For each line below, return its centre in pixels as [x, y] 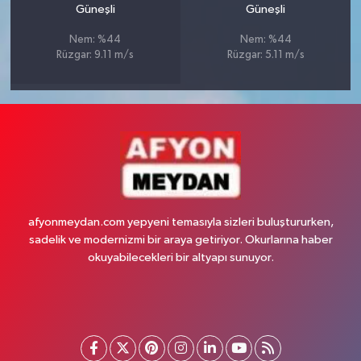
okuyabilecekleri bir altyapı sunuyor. [180, 257]
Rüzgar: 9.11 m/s [95, 55]
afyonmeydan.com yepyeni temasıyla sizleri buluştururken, [180, 222]
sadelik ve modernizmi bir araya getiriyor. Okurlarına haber [180, 240]
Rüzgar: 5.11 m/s [266, 55]
